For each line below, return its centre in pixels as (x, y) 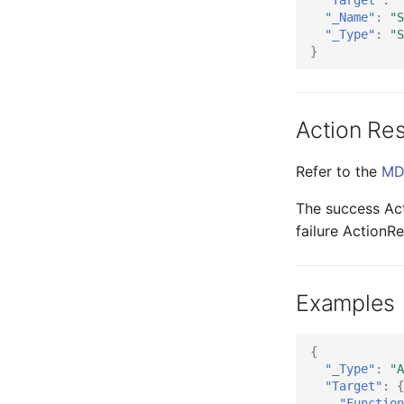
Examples (345, 303)
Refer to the (339, 171)
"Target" (353, 386)
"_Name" (350, 17)
